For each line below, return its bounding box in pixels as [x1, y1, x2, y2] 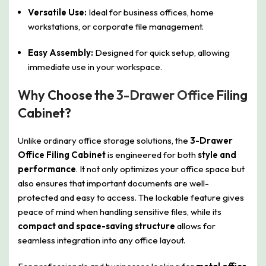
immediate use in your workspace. [28, 61, 162, 72]
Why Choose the [18, 86, 116, 103]
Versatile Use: [28, 6, 87, 18]
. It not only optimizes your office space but [76, 163, 245, 175]
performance [18, 163, 76, 175]
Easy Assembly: [28, 46, 93, 58]
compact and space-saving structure [18, 220, 175, 232]
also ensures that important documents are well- [18, 177, 209, 189]
